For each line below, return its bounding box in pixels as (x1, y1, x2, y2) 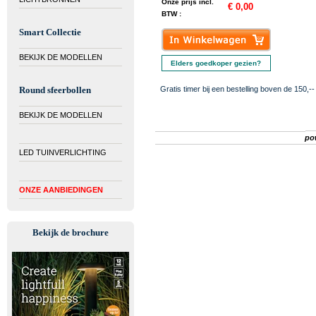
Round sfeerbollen (19, 85, 91, 95)
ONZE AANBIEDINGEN (19, 186, 103, 194)
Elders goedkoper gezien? (171, 59, 262, 67)
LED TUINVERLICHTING (19, 148, 107, 157)
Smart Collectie (19, 27, 81, 37)
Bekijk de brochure (32, 227, 109, 238)
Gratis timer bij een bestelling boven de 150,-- (160, 85, 315, 93)
